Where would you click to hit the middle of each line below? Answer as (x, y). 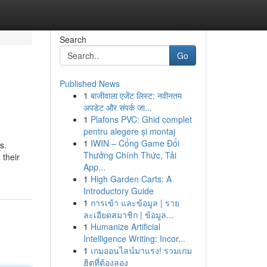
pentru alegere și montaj (129, 131)
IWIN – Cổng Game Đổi (135, 143)
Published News (89, 83)
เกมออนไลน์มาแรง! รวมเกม (141, 250)
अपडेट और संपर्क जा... (117, 107)
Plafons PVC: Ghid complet (141, 119)
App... (94, 167)
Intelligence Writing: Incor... (134, 238)
